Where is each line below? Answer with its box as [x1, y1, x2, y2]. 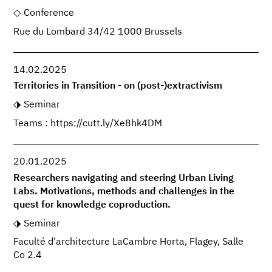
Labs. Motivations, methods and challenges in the [13, 186, 235, 197]
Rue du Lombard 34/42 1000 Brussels [13, 27, 183, 38]
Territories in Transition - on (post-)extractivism [13, 81, 223, 92]
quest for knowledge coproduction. [13, 200, 171, 210]
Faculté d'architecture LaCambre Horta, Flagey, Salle [13, 237, 244, 248]
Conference [23, 8, 74, 19]
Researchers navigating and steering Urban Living [13, 173, 234, 183]
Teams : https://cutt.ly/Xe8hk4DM [13, 119, 163, 129]
